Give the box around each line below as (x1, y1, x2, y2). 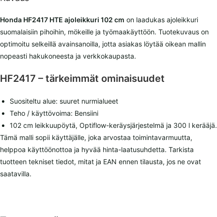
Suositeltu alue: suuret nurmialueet (10, 97, 118, 106)
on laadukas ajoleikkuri (124, 15, 198, 24)
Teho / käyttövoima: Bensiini (10, 109, 98, 118)
